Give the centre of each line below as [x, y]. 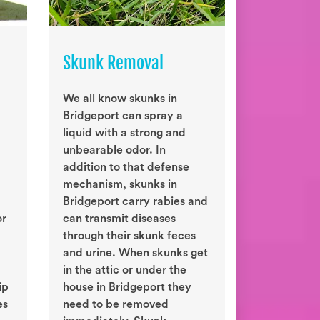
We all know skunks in [120, 99]
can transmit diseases [119, 219]
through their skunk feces [129, 236]
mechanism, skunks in [120, 185]
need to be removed [116, 305]
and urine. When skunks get [135, 253]
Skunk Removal [113, 63]
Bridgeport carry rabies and [135, 202]
